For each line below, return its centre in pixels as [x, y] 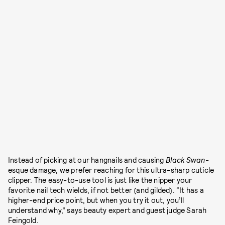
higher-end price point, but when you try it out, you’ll [96, 200]
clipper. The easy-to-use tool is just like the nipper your [100, 180]
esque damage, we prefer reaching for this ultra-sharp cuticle [111, 170]
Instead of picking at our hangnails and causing [87, 160]
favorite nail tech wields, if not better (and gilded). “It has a [106, 190]
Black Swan [185, 160]
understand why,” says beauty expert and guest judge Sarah [107, 210]
